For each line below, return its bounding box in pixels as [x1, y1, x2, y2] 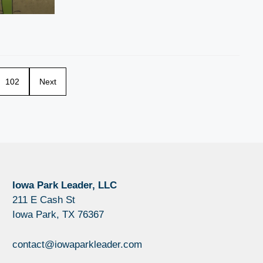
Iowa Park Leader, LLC [12, 180, 117, 191]
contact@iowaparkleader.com [12, 238, 142, 250]
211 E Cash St [12, 194, 75, 206]
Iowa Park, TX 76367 [12, 209, 104, 221]
